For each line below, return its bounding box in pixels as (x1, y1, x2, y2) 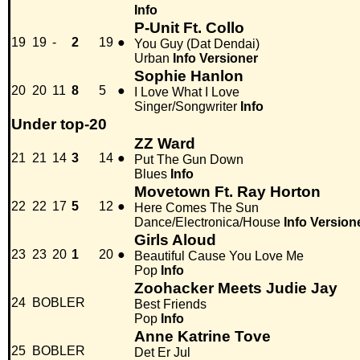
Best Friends (134, 297, 207, 312)
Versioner (199, 51, 258, 66)
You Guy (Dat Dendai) (134, 37, 260, 51)
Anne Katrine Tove (134, 328, 271, 346)
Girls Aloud (134, 231, 216, 249)
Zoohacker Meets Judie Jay (134, 280, 337, 297)
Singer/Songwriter (134, 100, 237, 114)
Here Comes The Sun (134, 201, 259, 215)
